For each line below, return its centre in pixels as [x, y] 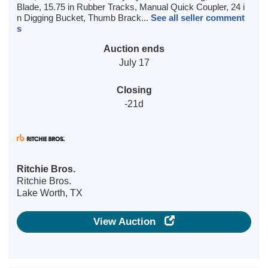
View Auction [129, 221]
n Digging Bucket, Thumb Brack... [84, 17]
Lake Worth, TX [50, 193]
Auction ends [134, 48]
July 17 [134, 62]
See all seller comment [198, 17]
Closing [134, 89]
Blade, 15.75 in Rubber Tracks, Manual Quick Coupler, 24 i [131, 7]
